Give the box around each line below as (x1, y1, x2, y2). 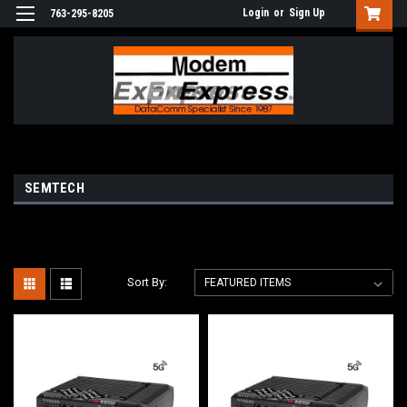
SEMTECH (25, 179, 84, 196)
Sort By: (127, 274, 168, 289)
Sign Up (289, 6, 325, 19)
